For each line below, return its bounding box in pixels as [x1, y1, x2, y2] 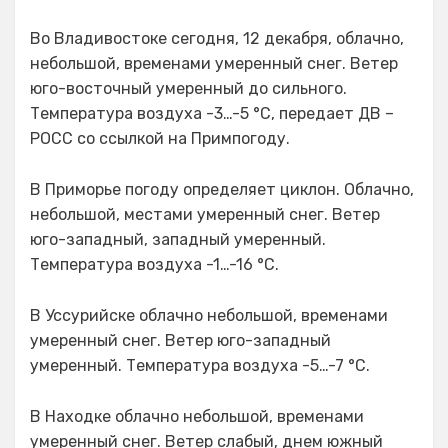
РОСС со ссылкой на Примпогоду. [30, 129, 290, 148]
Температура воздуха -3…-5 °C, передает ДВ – [30, 104, 394, 123]
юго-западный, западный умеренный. [30, 230, 326, 249]
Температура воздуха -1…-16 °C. [30, 255, 279, 274]
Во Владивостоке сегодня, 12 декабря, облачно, [30, 29, 404, 48]
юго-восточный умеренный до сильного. [30, 79, 347, 98]
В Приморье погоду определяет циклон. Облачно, [30, 180, 414, 199]
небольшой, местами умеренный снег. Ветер [30, 205, 380, 224]
